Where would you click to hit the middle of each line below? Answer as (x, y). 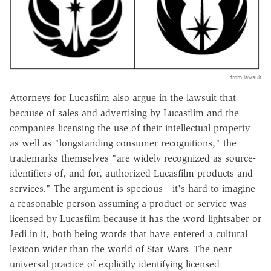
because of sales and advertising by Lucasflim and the (124, 113)
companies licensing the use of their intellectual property (130, 128)
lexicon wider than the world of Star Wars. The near (121, 249)
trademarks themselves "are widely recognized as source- (133, 158)
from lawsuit (246, 77)
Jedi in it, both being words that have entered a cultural (129, 234)
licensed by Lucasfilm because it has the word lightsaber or (135, 219)
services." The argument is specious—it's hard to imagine (132, 189)
